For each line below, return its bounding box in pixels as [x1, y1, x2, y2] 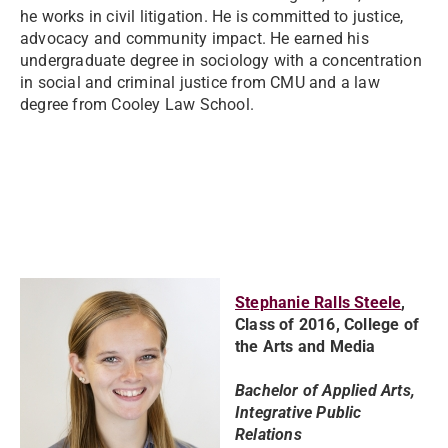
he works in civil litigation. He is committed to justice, [20, 7, 404, 26]
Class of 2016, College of [235, 315, 419, 334]
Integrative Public [235, 403, 362, 422]
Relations [235, 425, 302, 444]
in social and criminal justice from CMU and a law [20, 73, 380, 92]
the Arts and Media [235, 337, 376, 356]
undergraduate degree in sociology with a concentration [20, 51, 422, 70]
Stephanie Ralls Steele [235, 293, 402, 312]
